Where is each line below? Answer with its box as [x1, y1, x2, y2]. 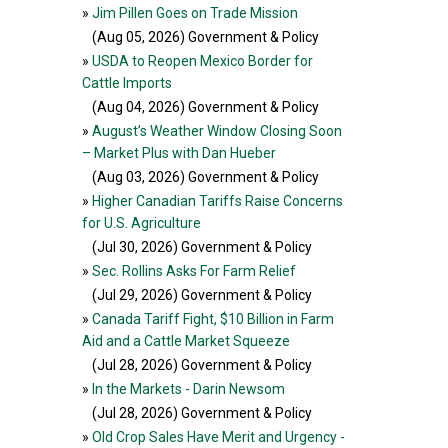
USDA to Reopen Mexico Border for [92, 53, 313, 69]
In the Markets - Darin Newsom [92, 381, 285, 397]
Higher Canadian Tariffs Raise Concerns [92, 193, 343, 209]
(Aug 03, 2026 [92, 169, 180, 185]
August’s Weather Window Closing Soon [92, 123, 342, 139]
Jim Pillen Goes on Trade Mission [92, 5, 298, 21]
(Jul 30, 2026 [92, 239, 173, 255]
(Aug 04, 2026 [92, 99, 180, 115]
